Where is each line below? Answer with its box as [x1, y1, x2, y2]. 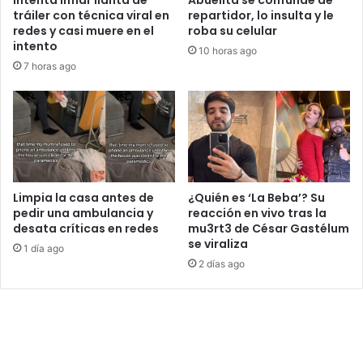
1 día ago [23, 241, 64, 254]
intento [13, 37, 58, 54]
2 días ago [199, 257, 245, 270]
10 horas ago [199, 44, 257, 57]
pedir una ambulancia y [13, 204, 153, 221]
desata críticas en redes [13, 220, 159, 237]
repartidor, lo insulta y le [188, 6, 334, 23]
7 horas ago [23, 59, 76, 72]
